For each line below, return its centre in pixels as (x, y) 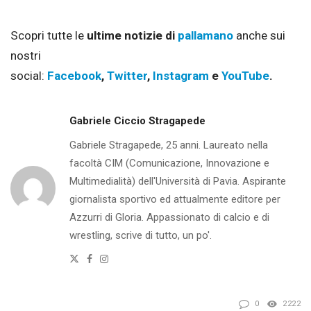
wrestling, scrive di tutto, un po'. (141, 236)
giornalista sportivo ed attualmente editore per (175, 200)
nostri (26, 56)
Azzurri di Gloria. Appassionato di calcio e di (169, 218)
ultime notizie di (132, 36)
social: (29, 76)
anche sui (259, 36)
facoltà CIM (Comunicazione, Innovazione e (169, 163)
